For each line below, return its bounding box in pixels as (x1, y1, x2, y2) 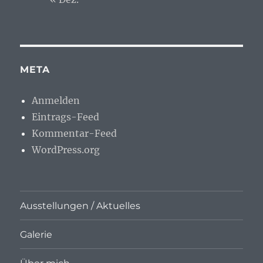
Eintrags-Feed (32, 111, 100, 123)
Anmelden (32, 95, 80, 107)
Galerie (20, 228, 53, 240)
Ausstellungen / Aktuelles (20, 200, 141, 211)
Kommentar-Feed (32, 127, 117, 140)
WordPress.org (32, 144, 100, 156)
